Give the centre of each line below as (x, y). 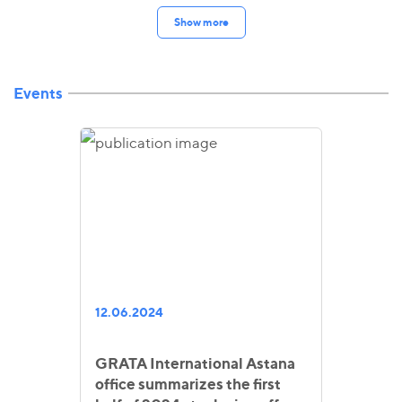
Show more (201, 22)
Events (38, 92)
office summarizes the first (188, 384)
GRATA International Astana (195, 363)
